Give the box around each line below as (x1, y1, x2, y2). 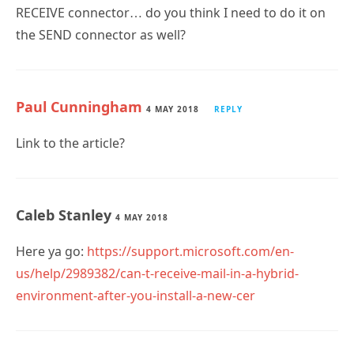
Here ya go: (16, 242, 87, 260)
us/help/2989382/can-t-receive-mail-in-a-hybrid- (16, 264, 299, 282)
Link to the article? (16, 134, 125, 152)
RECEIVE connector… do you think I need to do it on (16, 3, 326, 21)
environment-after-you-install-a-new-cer (16, 286, 255, 304)
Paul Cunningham (16, 96, 142, 116)
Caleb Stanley (16, 205, 115, 224)
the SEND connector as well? (16, 25, 186, 43)
